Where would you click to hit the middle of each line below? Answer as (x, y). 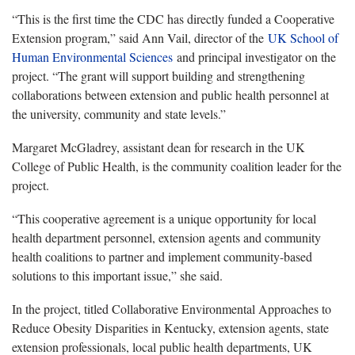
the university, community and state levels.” (119, 113)
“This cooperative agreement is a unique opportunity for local (164, 218)
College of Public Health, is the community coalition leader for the (177, 166)
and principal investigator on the (254, 56)
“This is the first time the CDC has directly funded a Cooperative (173, 18)
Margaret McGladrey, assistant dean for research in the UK (158, 147)
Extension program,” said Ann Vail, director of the (140, 37)
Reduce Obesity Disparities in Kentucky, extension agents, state (170, 327)
